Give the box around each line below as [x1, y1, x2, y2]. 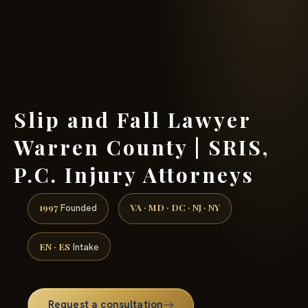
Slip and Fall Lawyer [14, 105, 251, 133]
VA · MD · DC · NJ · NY [130, 201, 220, 214]
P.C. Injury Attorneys [14, 160, 254, 188]
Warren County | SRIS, [14, 133, 269, 161]
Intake [70, 240, 99, 253]
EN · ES [39, 239, 70, 252]
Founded [58, 201, 97, 214]
